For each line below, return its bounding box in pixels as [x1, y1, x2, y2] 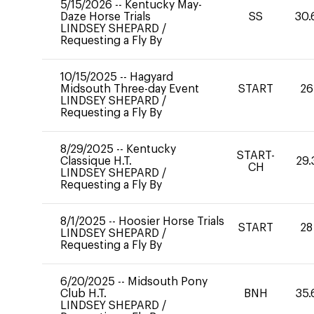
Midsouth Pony [128, 276, 207, 287]
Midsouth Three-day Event [60, 83, 199, 95]
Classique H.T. [60, 156, 132, 167]
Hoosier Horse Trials [118, 216, 224, 227]
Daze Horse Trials [60, 11, 151, 22]
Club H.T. [60, 288, 107, 299]
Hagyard [130, 71, 173, 83]
